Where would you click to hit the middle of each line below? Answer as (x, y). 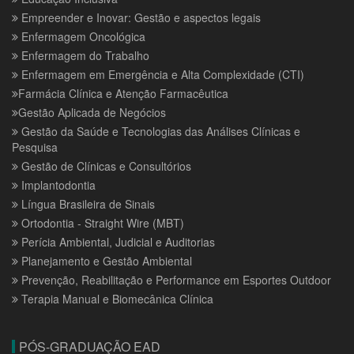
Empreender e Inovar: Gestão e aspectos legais (139, 17)
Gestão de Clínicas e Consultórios (105, 166)
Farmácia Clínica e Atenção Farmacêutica (123, 93)
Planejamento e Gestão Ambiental (105, 260)
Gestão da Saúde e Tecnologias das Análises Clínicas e (159, 131)
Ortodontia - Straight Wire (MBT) (101, 222)
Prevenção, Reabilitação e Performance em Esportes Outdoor (175, 279)
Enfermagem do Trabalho (84, 55)
